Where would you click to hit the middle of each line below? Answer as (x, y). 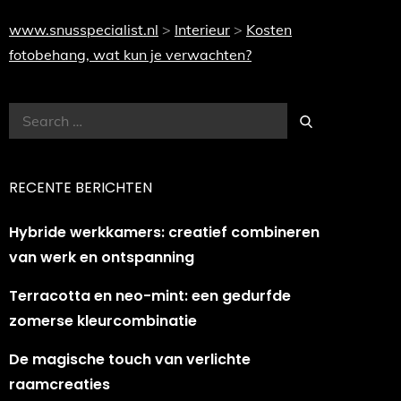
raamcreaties (60, 384)
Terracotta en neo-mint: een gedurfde (150, 296)
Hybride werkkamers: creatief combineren (164, 232)
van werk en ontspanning (102, 257)
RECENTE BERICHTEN (81, 188)
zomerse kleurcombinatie (103, 321)
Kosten (269, 30)
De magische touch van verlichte (130, 359)
